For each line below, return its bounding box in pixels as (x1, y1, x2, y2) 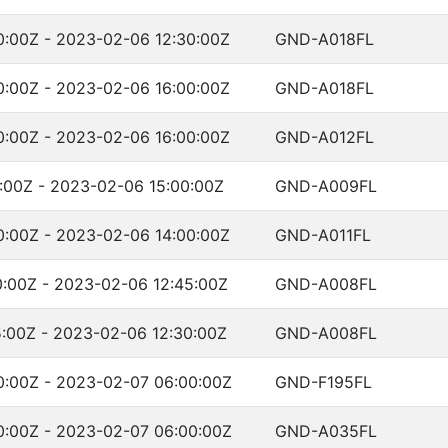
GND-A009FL (275, 176, 377, 196)
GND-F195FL (275, 372, 372, 392)
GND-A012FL (275, 127, 374, 147)
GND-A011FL (275, 225, 371, 245)
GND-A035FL (275, 421, 377, 441)
